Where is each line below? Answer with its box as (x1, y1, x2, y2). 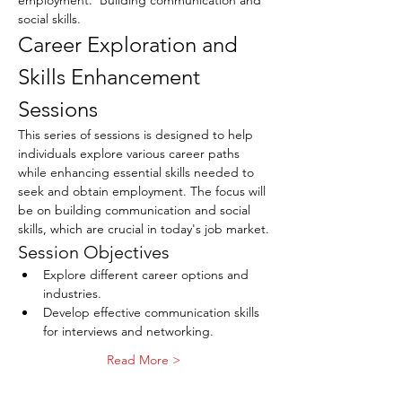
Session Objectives (18, 241, 170, 263)
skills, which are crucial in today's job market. (18, 221, 269, 237)
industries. (43, 285, 101, 301)
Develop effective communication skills (43, 304, 263, 320)
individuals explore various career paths (18, 145, 243, 162)
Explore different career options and (43, 267, 252, 283)
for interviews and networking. (43, 323, 214, 339)
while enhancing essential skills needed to (18, 164, 258, 180)
